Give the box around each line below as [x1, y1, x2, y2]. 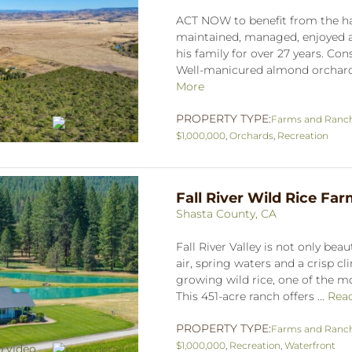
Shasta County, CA [176, 206, 277, 221]
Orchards [229, 129, 273, 141]
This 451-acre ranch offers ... [176, 288, 328, 303]
